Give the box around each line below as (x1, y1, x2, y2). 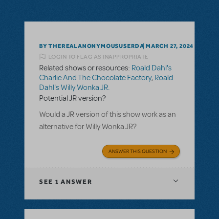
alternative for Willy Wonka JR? (39, 122, 136, 132)
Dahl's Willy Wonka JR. (39, 83, 109, 93)
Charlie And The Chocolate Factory (39, 73, 152, 83)
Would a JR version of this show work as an (39, 109, 176, 120)
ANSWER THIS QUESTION (109, 148, 167, 155)
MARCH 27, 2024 (146, 43, 194, 50)
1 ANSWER (53, 178, 92, 186)
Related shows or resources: (39, 63, 131, 73)
